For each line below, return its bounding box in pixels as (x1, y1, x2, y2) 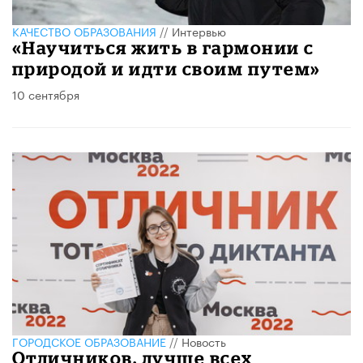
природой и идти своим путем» (12, 58, 321, 79)
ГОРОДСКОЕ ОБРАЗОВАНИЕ (12, 332, 166, 351)
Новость (181, 332, 226, 351)
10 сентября (12, 85, 79, 104)
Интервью (172, 22, 226, 41)
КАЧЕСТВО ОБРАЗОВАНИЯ (12, 22, 156, 41)
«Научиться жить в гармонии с (12, 37, 314, 58)
